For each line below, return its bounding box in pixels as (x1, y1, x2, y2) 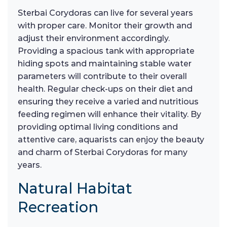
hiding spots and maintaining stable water (18, 58, 192, 68)
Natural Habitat (18, 179, 132, 197)
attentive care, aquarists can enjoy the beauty (18, 134, 204, 144)
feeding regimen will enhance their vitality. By (18, 109, 201, 119)
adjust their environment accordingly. (18, 33, 170, 43)
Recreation (18, 198, 98, 216)
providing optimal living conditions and (18, 122, 178, 132)
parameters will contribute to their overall (18, 71, 187, 81)
